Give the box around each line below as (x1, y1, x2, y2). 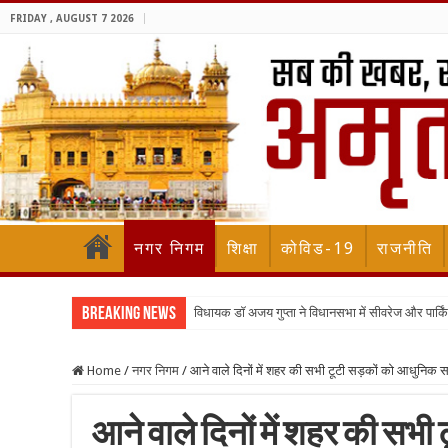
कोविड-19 (281, 239, 355, 259)
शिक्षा (227, 239, 259, 259)
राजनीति (377, 239, 433, 259)
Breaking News (82, 305, 176, 325)
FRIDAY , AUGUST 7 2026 (10, 13, 134, 24)
